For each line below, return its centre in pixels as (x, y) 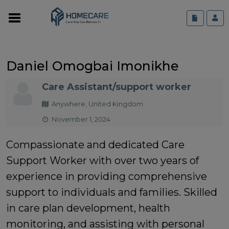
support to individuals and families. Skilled (112, 192)
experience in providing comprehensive (107, 176)
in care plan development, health (88, 208)
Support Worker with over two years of (102, 160)
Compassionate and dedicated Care (95, 144)
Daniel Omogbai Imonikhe (93, 66)
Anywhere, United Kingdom (97, 104)
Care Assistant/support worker (117, 87)
